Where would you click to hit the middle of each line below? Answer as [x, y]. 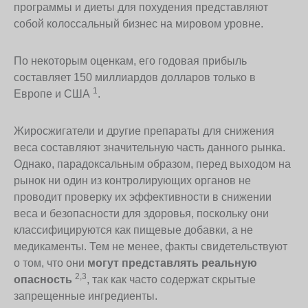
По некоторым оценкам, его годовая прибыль [130, 60]
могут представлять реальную [172, 263]
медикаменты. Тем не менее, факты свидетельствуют [151, 246]
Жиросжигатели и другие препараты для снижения [144, 131]
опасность [43, 279]
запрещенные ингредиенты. [86, 296]
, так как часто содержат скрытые [171, 279]
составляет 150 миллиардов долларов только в [135, 77]
